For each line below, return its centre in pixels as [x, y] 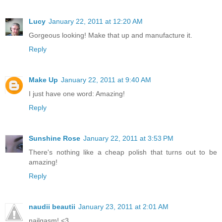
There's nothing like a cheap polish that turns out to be [123, 152]
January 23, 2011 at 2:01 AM [123, 206]
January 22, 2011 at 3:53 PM [128, 138]
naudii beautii [52, 206]
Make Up [43, 80]
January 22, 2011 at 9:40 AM [106, 80]
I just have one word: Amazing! [77, 93]
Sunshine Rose [55, 138]
